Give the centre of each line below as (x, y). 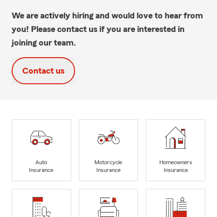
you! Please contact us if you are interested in (98, 29)
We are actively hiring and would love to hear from (107, 15)
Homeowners (176, 163)
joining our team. (44, 42)
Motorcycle (108, 163)
